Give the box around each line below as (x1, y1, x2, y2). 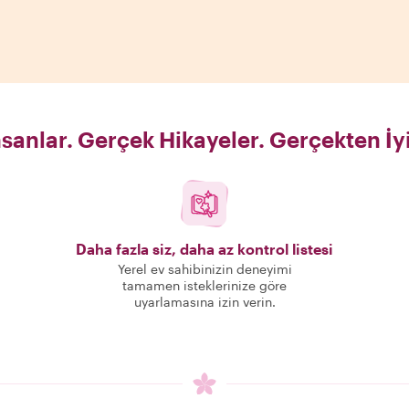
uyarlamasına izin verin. (133, 294, 276, 309)
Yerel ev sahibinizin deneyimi (117, 261, 292, 277)
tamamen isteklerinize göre (122, 278, 287, 293)
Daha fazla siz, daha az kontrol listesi (76, 240, 333, 257)
